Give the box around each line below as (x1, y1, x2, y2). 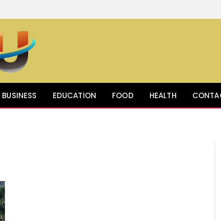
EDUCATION (52, 90, 97, 101)
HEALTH (149, 90, 177, 101)
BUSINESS (2, 90, 37, 101)
